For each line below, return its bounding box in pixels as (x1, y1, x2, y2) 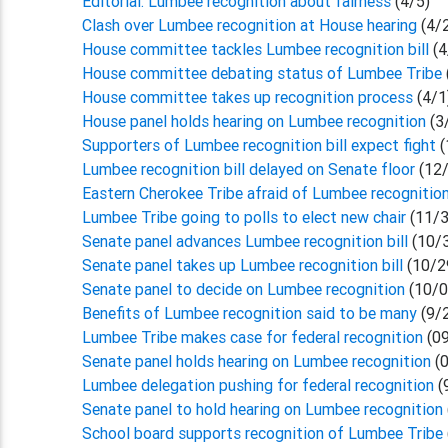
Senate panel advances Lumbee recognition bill (82, 231, 409, 251)
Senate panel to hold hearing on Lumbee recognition (82, 399, 444, 419)
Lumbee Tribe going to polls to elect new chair (82, 207, 411, 227)
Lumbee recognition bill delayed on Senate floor (82, 159, 416, 179)
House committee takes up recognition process (82, 87, 418, 107)
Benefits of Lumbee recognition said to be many (82, 303, 422, 323)
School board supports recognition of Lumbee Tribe (82, 423, 444, 443)
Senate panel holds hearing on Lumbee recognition (82, 351, 432, 371)
